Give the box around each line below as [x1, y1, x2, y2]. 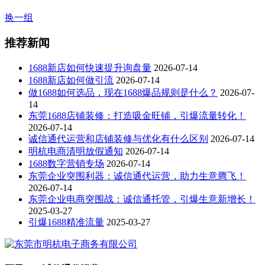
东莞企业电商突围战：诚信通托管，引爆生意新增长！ [28, 193, 256, 204]
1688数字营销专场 [28, 158, 104, 169]
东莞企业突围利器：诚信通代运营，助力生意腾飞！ [28, 170, 246, 181]
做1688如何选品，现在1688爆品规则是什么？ [28, 87, 218, 98]
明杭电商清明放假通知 [28, 146, 123, 156]
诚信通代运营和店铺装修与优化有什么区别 [28, 133, 208, 144]
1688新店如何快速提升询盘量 [28, 62, 151, 73]
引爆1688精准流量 [28, 216, 104, 227]
